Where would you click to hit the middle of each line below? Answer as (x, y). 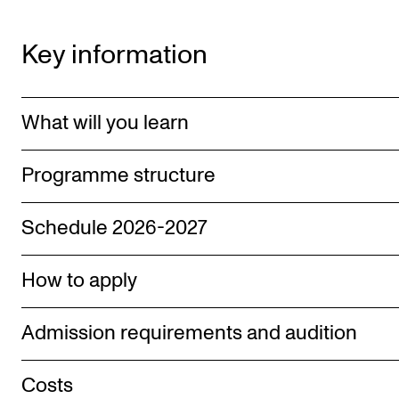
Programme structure (118, 176)
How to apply (79, 281)
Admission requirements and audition (189, 334)
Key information (114, 55)
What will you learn (105, 123)
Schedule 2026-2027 (114, 228)
